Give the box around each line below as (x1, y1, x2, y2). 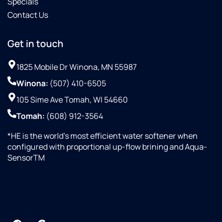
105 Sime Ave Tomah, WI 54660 (16, 94, 128, 105)
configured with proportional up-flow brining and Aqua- (7, 141, 207, 152)
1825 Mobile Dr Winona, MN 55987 (16, 61, 137, 72)
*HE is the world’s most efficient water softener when (7, 130, 198, 141)
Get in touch (7, 37, 63, 50)
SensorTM (7, 152, 45, 163)
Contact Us (7, 9, 48, 20)
